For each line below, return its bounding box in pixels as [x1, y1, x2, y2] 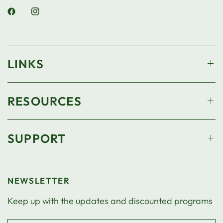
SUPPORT [7, 130, 66, 146]
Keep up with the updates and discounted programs [7, 195, 213, 207]
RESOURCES [7, 93, 82, 109]
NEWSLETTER [7, 175, 70, 186]
